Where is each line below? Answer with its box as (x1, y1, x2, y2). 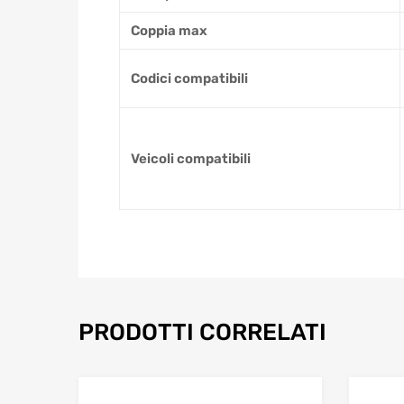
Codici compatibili (131, 70, 248, 87)
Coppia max (131, 23, 207, 40)
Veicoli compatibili (131, 151, 251, 168)
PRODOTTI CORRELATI (78, 318, 326, 346)
